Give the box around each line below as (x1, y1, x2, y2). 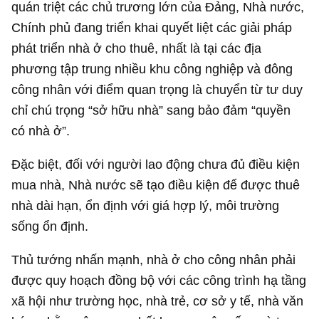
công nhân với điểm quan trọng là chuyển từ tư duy (11, 81, 303, 97)
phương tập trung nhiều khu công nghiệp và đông (11, 61, 293, 76)
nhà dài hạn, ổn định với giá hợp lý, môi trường (11, 197, 280, 213)
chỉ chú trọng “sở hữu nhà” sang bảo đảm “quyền (11, 102, 291, 117)
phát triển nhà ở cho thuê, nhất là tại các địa (11, 40, 262, 56)
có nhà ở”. (11, 122, 70, 138)
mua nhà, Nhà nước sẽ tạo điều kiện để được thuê (11, 177, 300, 192)
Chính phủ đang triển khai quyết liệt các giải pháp (11, 19, 293, 35)
